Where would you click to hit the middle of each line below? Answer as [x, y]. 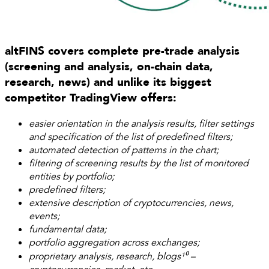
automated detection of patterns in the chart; [124, 150]
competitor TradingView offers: [91, 98]
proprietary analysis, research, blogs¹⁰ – [112, 256]
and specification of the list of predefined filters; [131, 137]
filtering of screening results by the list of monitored [139, 163]
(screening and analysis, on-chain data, [109, 66]
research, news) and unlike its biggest [108, 82]
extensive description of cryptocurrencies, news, [131, 203]
